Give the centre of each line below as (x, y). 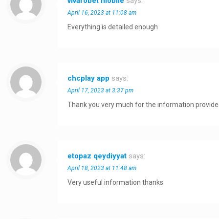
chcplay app (89, 78)
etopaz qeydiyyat (97, 156)
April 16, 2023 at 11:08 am (102, 13)
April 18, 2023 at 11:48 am (102, 168)
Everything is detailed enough (113, 27)
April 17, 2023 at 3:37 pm (101, 90)
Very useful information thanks (116, 182)
